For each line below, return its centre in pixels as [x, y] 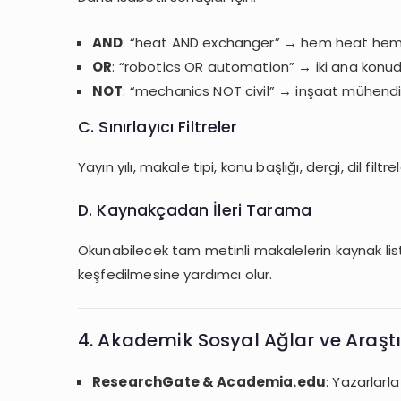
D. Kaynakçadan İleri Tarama [195, 209]
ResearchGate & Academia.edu [209, 382]
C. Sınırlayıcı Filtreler [158, 126]
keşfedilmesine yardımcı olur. [175, 274]
